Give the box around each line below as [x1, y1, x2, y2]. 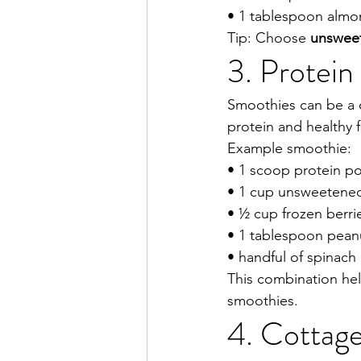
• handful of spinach [227, 248, 356, 267]
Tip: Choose [227, 29, 310, 48]
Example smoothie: [227, 139, 351, 158]
